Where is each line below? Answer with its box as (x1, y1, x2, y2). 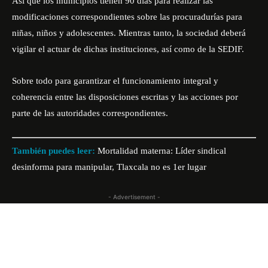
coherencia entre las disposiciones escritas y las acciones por (12, 92, 238, 102)
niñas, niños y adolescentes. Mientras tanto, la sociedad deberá (12, 28, 246, 38)
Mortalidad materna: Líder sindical (98, 145, 226, 156)
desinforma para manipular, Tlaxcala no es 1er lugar (12, 162, 206, 172)
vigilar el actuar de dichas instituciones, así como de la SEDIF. (12, 44, 244, 54)
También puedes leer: (12, 145, 95, 156)
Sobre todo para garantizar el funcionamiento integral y (12, 76, 218, 86)
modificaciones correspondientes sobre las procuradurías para (12, 12, 242, 22)
